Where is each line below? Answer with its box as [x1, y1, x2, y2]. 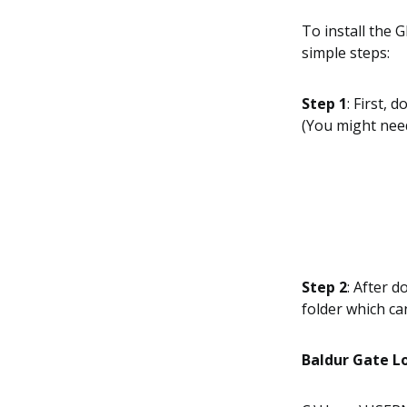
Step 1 [302, 94, 347, 114]
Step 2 [302, 277, 347, 297]
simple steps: [302, 43, 390, 63]
